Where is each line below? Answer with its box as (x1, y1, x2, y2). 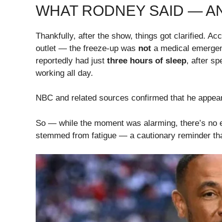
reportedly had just (36, 55, 107, 65)
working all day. (36, 68, 93, 78)
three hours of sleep (107, 55, 186, 65)
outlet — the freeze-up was (36, 43, 138, 53)
